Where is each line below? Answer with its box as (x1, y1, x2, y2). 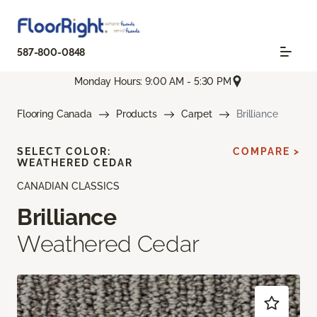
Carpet (180, 108, 212, 120)
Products (115, 108, 157, 120)
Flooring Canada (17, 108, 92, 120)
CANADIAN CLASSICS (17, 180, 120, 192)
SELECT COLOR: (17, 146, 111, 158)
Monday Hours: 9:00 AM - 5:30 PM (74, 75, 231, 87)
